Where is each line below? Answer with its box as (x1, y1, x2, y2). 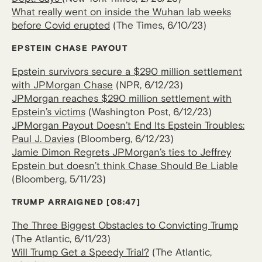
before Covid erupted (12, 19, 110, 32)
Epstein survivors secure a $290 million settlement (12, 65, 242, 78)
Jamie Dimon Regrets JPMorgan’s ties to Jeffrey (12, 146, 231, 158)
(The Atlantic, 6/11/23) (12, 233, 111, 245)
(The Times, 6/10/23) (110, 19, 206, 32)
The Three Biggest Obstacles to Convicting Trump (12, 219, 238, 232)
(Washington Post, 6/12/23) (85, 106, 212, 118)
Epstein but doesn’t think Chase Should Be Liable (12, 160, 238, 172)
